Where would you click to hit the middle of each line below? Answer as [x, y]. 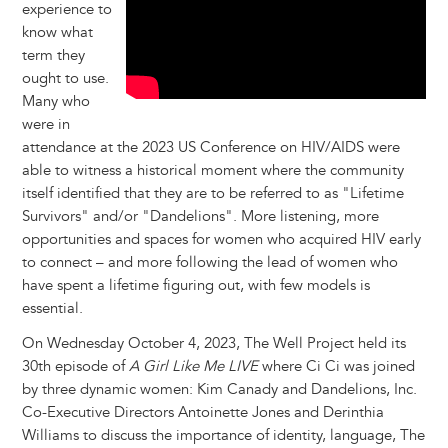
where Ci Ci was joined [336, 367]
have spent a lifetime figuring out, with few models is [195, 286]
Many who [55, 102]
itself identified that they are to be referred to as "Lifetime [212, 194]
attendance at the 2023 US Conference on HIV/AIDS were [210, 148]
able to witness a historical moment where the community [212, 171]
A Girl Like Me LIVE [193, 367]
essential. [52, 309]
